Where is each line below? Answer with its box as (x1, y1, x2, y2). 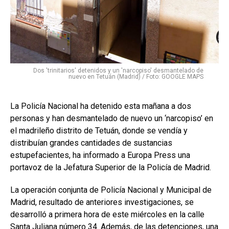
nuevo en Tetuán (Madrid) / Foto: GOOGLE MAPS (68, 73, 203, 80)
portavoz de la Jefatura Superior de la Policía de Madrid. (10, 162, 211, 172)
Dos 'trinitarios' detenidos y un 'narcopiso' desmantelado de (33, 66, 203, 74)
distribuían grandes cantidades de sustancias (10, 138, 172, 148)
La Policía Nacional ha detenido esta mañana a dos (10, 101, 191, 111)
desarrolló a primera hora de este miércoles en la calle (10, 209, 204, 219)
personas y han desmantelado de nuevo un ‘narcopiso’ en (10, 113, 213, 123)
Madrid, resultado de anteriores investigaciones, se (10, 197, 194, 207)
